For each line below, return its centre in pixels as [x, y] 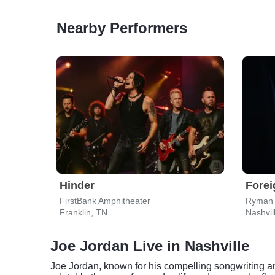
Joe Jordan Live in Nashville [150, 246]
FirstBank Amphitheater [105, 201]
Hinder [77, 185]
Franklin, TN [83, 212]
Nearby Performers [122, 28]
